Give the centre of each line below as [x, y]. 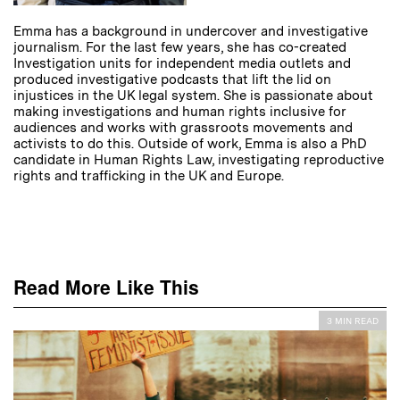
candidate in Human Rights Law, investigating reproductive [199, 160]
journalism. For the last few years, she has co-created [180, 48]
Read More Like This [106, 287]
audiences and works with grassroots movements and [183, 128]
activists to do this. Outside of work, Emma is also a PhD [190, 144]
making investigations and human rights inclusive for [180, 112]
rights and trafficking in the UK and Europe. [149, 176]
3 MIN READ [353, 321]
